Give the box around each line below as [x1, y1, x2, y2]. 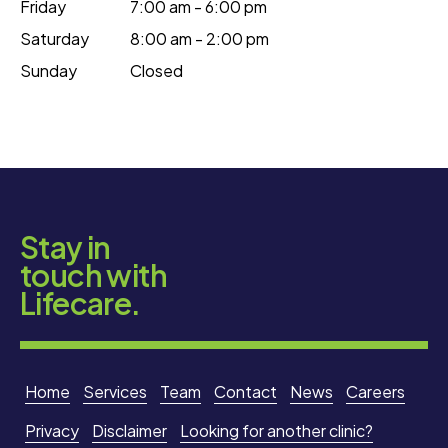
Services [83, 381, 147, 403]
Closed [130, 59, 183, 81]
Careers [346, 381, 405, 403]
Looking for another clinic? [180, 420, 373, 442]
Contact [214, 381, 277, 403]
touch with [20, 255, 167, 294]
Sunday [20, 59, 77, 81]
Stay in [20, 227, 111, 266]
